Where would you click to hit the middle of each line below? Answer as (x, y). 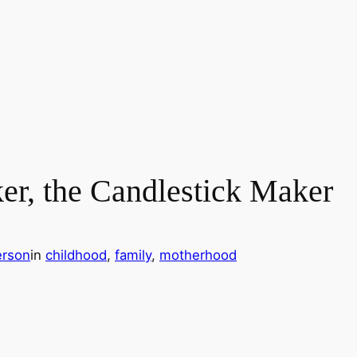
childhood (76, 255)
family (133, 255)
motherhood (198, 255)
